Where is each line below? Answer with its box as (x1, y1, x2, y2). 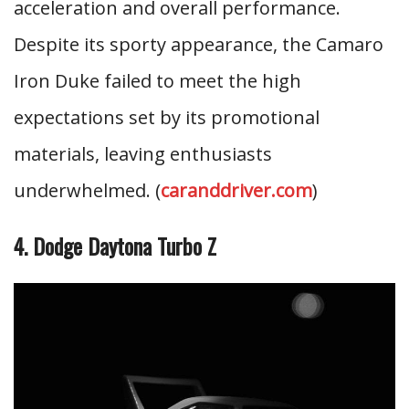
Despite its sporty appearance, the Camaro (14, 32, 383, 57)
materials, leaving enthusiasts (14, 142, 272, 166)
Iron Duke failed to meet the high (14, 68, 301, 93)
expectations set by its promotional (14, 105, 320, 130)
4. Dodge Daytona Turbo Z (14, 229, 216, 262)
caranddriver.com (161, 178, 312, 203)
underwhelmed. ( (14, 178, 161, 203)
